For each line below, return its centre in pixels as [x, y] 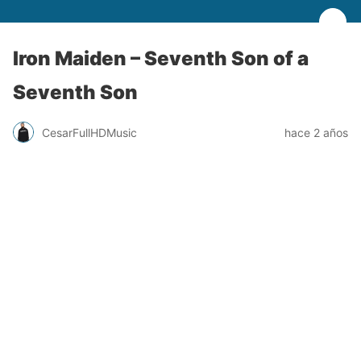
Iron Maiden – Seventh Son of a [161, 58]
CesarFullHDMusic [89, 132]
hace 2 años [316, 132]
